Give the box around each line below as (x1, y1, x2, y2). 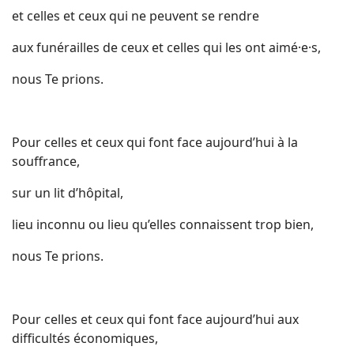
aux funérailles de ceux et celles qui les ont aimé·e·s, (12, 39, 321, 56)
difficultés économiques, (12, 330, 158, 347)
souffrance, (12, 153, 80, 170)
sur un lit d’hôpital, (12, 184, 123, 201)
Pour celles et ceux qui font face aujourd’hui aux (12, 311, 299, 328)
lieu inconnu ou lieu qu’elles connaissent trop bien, (12, 216, 314, 233)
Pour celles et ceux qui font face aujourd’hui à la (12, 134, 298, 151)
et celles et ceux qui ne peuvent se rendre (12, 7, 259, 24)
